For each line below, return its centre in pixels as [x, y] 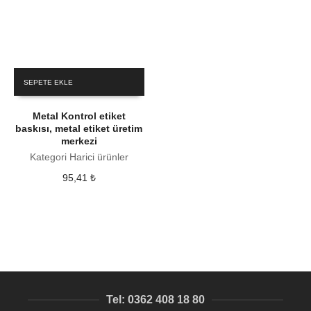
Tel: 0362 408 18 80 [155, 300]
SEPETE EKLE [48, 82]
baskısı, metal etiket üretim [79, 128]
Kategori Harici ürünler [79, 157]
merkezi [79, 141]
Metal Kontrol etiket [79, 116]
